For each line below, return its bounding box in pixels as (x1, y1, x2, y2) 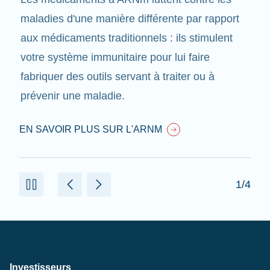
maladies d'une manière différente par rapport (20, 13, 239, 25)
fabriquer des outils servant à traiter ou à (20, 71, 215, 83)
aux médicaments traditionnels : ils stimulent (20, 32, 233, 45)
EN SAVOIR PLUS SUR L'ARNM (19, 124, 162, 135)
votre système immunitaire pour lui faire (20, 51, 210, 64)
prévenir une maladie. (20, 90, 125, 102)
